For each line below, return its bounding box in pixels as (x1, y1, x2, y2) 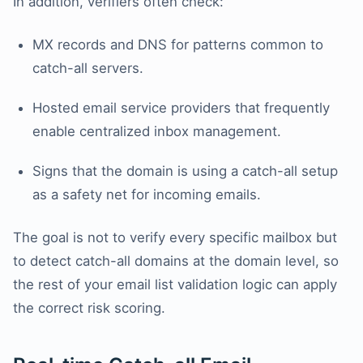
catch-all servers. (32, 60, 143, 77)
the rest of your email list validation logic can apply (13, 276, 337, 293)
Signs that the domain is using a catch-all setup (32, 163, 338, 180)
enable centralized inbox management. (32, 123, 281, 140)
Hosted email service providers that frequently (32, 100, 330, 117)
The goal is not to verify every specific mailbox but (13, 229, 337, 246)
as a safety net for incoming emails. (32, 186, 261, 203)
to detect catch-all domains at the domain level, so (13, 253, 339, 270)
